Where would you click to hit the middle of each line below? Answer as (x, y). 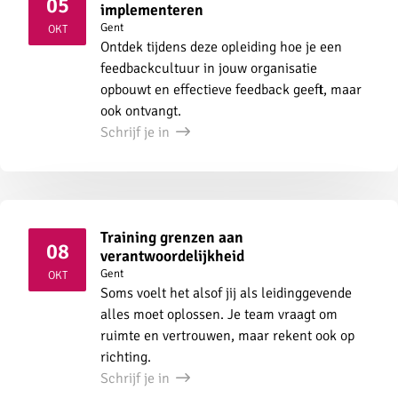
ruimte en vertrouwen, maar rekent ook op (227, 335)
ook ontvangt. (141, 111)
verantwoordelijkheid (172, 255)
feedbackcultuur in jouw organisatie (209, 68)
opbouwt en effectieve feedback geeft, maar (231, 89)
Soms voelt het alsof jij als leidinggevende (226, 293)
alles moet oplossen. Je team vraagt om (219, 314)
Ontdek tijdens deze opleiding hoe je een (221, 47)
